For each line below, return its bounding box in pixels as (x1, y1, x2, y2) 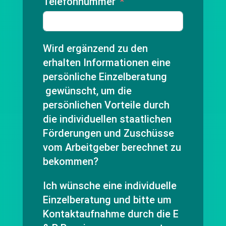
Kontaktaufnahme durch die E (42, 208, 173, 220)
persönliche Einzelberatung (42, 71, 167, 83)
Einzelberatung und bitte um (42, 194, 172, 206)
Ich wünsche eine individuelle (42, 180, 177, 192)
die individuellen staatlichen (42, 113, 172, 125)
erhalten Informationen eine (42, 56, 171, 69)
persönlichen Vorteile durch (42, 99, 169, 111)
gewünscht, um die (42, 85, 132, 97)
